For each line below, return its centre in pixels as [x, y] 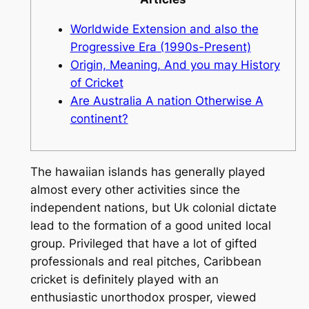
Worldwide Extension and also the [164, 29]
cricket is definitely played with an [124, 280]
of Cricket [97, 82]
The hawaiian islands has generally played [148, 172]
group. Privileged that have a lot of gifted [143, 244]
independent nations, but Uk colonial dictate [153, 208]
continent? [99, 118]
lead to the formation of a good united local [150, 226]
